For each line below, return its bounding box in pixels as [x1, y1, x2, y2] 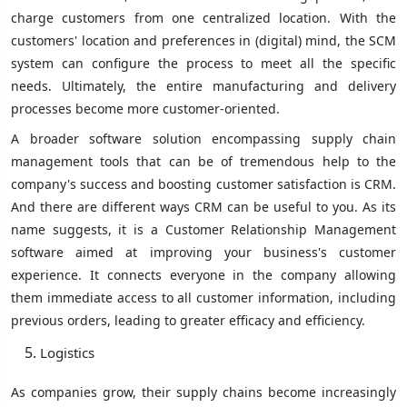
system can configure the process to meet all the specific [11, 55, 396, 73]
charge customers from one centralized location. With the [11, 9, 396, 27]
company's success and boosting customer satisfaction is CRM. [11, 175, 396, 194]
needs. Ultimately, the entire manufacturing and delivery [11, 77, 396, 95]
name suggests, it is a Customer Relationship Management [11, 221, 396, 239]
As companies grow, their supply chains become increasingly [11, 383, 396, 402]
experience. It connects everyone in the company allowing [11, 266, 396, 284]
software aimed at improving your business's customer [11, 243, 396, 262]
